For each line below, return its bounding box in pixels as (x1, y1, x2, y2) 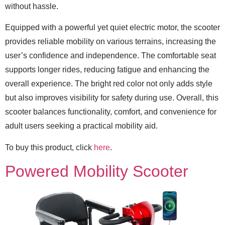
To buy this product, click (5, 143, 94, 152)
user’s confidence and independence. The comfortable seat (5, 51, 216, 60)
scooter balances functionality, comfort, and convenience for (5, 107, 216, 117)
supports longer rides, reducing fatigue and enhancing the (5, 65, 209, 74)
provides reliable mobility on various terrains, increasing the (5, 37, 216, 46)
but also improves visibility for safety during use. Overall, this (5, 93, 218, 102)
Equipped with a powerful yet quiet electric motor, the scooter (5, 23, 220, 32)
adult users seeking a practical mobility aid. (5, 122, 158, 131)
